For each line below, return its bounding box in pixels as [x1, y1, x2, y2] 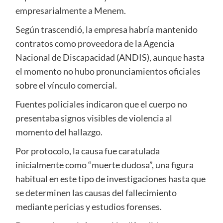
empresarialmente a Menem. [15, 5, 126, 16]
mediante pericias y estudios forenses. [15, 201, 162, 213]
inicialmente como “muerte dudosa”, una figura [15, 159, 194, 171]
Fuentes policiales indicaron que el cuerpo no [15, 99, 187, 110]
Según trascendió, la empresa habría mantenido [15, 24, 198, 35]
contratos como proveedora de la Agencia [15, 38, 174, 49]
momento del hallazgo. [15, 126, 103, 138]
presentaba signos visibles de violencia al [15, 112, 172, 124]
